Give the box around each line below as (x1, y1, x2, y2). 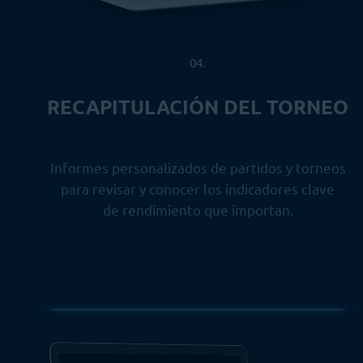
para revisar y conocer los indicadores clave (61, 179, 335, 197)
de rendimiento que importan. (102, 200, 293, 218)
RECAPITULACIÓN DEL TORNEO (47, 93, 348, 119)
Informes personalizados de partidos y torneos (49, 158, 346, 176)
